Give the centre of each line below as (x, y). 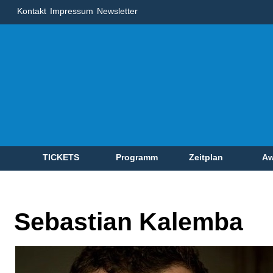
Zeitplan (206, 157)
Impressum (72, 11)
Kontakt (32, 11)
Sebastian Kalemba (129, 222)
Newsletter (117, 11)
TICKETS (61, 157)
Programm (137, 157)
